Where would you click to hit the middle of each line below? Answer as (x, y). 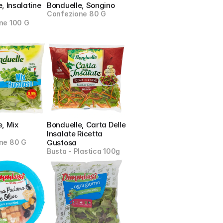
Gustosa (62, 143)
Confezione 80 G (76, 14)
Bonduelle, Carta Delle (86, 125)
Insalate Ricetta (75, 134)
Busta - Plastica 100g (84, 151)
